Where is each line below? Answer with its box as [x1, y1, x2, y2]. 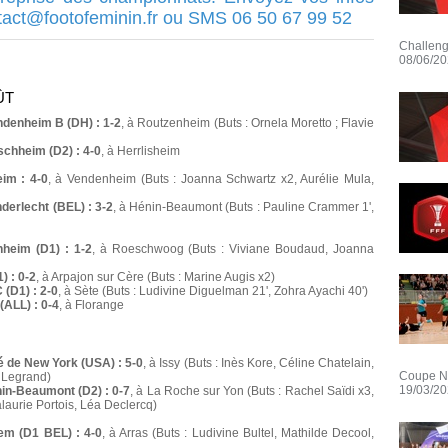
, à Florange [59, 298, 124, 313]
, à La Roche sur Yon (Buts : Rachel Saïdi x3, [130, 384, 375, 399]
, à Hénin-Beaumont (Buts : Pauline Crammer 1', [112, 200, 375, 215]
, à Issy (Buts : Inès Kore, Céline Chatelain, [143, 356, 375, 371]
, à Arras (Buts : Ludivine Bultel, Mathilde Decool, [101, 426, 375, 441]
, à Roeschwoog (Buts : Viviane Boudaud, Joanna [91, 242, 375, 257]
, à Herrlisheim [101, 144, 180, 159]
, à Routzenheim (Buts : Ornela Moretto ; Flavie [121, 116, 375, 131]
